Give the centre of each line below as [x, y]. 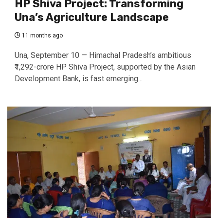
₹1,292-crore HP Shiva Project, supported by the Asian [105, 67]
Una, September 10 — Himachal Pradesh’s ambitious [103, 55]
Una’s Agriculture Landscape [92, 18]
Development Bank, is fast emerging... [79, 79]
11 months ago [42, 36]
